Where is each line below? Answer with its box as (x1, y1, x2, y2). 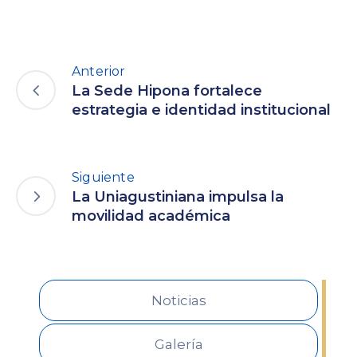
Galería (154, 335, 203, 352)
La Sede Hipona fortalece (72, 81, 262, 100)
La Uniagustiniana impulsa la (72, 187, 284, 206)
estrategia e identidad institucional (72, 100, 331, 119)
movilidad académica (72, 206, 230, 225)
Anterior (72, 63, 126, 79)
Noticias (151, 292, 206, 308)
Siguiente (72, 169, 135, 185)
